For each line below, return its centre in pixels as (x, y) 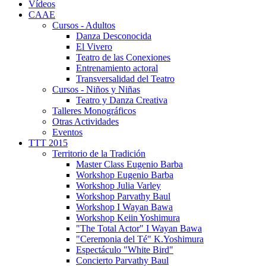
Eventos (67, 132)
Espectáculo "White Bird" (125, 250)
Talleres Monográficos (94, 111)
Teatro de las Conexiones (123, 57)
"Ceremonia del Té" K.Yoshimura (140, 239)
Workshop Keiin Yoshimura (128, 218)
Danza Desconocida (114, 36)
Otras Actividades (85, 121)
